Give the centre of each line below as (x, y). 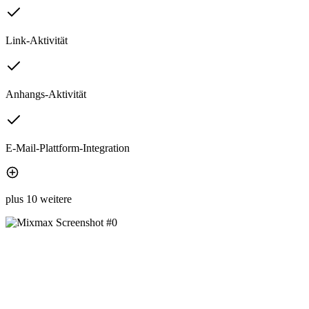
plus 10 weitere (39, 199)
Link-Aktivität (37, 41)
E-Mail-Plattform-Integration (68, 148)
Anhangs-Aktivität (46, 94)
